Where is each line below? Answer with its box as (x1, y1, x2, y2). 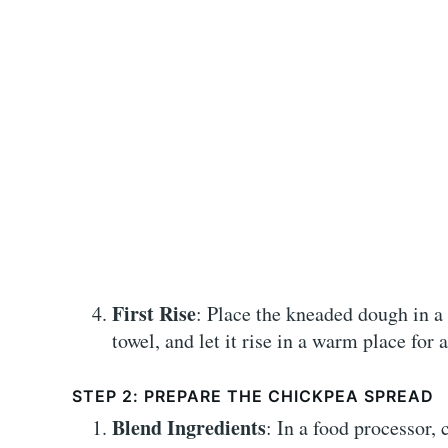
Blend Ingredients (112, 413, 266, 443)
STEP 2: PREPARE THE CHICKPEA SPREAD (72, 386, 434, 407)
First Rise (112, 299, 196, 329)
